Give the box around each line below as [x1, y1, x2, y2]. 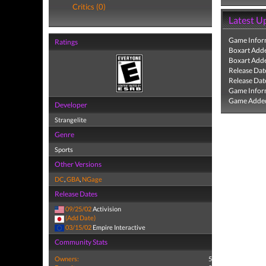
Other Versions [55, 160, 102, 169]
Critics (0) [72, 2, 106, 11]
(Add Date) [65, 214, 96, 222]
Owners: [55, 254, 79, 262]
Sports [55, 145, 73, 153]
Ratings [55, 37, 78, 46]
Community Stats [55, 237, 107, 246]
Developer [55, 100, 87, 109]
